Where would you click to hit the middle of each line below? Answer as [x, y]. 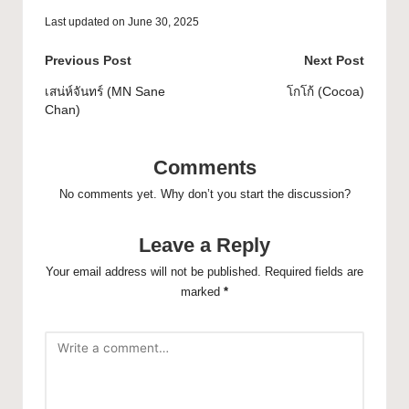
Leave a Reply [204, 245]
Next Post [334, 61]
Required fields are [314, 271]
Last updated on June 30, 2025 [122, 22]
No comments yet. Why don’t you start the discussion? [204, 194]
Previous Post [88, 61]
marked [202, 291]
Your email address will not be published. [153, 271]
